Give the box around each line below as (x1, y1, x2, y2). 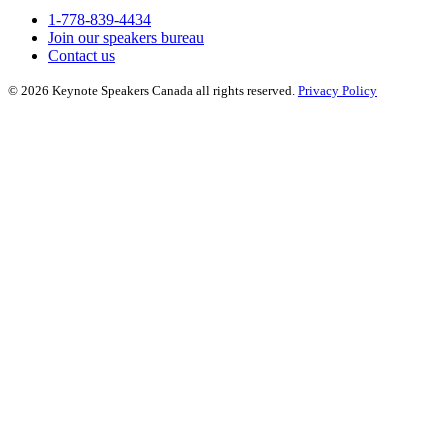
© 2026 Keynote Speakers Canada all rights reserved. (8, 83, 298, 99)
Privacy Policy (298, 83, 377, 99)
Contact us (48, 47, 115, 65)
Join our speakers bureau (48, 29, 204, 47)
